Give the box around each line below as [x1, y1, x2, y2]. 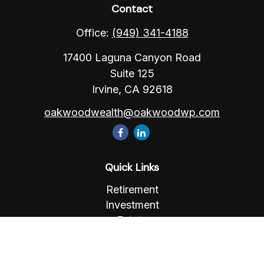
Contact [111, 2, 153, 16]
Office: [75, 27, 112, 39]
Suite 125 [110, 67, 154, 80]
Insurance [108, 229, 156, 242]
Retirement [105, 183, 159, 196]
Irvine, [91, 83, 121, 95]
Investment [105, 199, 159, 211]
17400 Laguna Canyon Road [63, 51, 201, 64]
